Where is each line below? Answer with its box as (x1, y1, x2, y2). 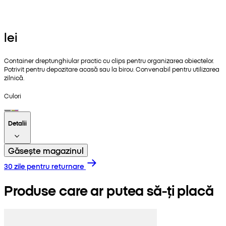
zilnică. (4, 73, 24, 82)
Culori (4, 91, 21, 100)
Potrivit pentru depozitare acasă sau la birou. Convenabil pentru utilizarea (4, 64, 219, 73)
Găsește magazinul (8, 144, 84, 156)
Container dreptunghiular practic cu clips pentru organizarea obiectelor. (4, 55, 214, 65)
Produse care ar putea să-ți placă (4, 180, 214, 199)
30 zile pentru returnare (4, 160, 84, 171)
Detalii (8, 118, 27, 127)
